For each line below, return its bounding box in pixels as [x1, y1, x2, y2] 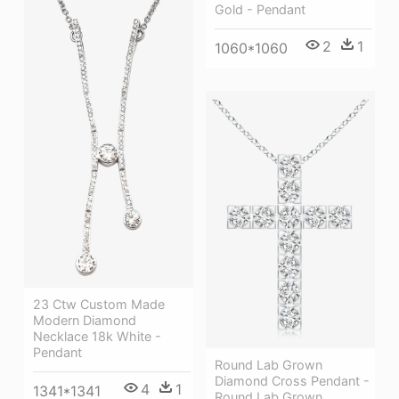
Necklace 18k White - [33, 328, 161, 344]
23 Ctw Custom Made [33, 296, 165, 312]
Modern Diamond [33, 312, 136, 328]
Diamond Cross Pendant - [215, 372, 370, 388]
